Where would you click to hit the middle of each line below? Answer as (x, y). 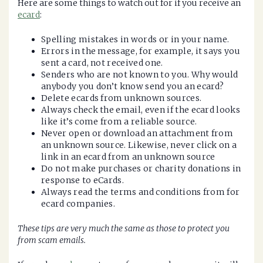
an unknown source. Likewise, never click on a (139, 145)
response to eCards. (83, 181)
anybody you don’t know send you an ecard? (133, 87)
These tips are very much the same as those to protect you (124, 229)
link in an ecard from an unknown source (128, 157)
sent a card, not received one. (102, 63)
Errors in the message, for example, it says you (141, 51)
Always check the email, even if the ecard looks (141, 110)
